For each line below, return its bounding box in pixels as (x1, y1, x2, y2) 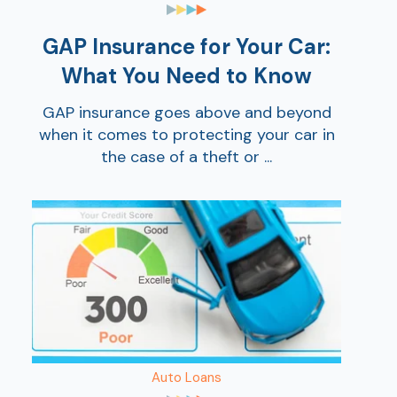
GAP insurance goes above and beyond (42, 101, 331, 123)
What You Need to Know (61, 62, 312, 90)
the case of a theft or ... (101, 145, 272, 167)
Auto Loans (152, 369, 222, 387)
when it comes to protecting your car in (38, 123, 335, 145)
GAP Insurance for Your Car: (43, 33, 331, 61)
